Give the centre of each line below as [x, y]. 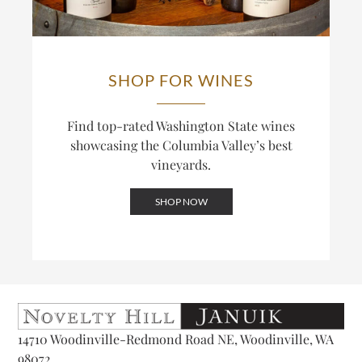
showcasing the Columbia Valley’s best [181, 145]
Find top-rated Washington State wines [181, 125]
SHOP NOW [181, 201]
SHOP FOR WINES [181, 80]
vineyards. [181, 164]
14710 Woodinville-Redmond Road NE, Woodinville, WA [176, 339]
